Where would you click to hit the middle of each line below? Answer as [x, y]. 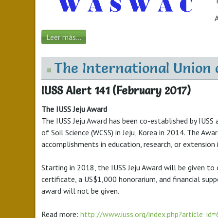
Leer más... [64, 37]
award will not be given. [80, 191]
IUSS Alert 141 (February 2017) [116, 91]
